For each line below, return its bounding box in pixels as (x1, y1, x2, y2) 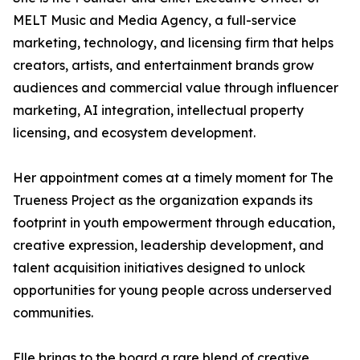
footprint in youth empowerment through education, (13, 215, 335, 231)
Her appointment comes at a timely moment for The (13, 170, 333, 186)
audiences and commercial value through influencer (13, 80, 338, 96)
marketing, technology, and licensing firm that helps (13, 35, 333, 51)
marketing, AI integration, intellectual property (13, 102, 304, 119)
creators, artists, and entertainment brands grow (13, 57, 314, 74)
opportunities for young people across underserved (13, 282, 332, 299)
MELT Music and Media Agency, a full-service (13, 12, 297, 29)
